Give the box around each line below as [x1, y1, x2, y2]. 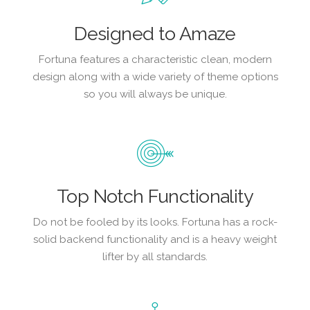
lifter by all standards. [102, 250, 208, 264]
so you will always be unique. [83, 88, 227, 101]
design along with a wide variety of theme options [32, 71, 278, 84]
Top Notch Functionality [56, 185, 254, 208]
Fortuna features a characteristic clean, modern [38, 53, 272, 66]
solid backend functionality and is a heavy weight [33, 233, 277, 246]
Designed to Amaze [74, 23, 236, 45]
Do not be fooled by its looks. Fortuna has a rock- [33, 216, 277, 229]
